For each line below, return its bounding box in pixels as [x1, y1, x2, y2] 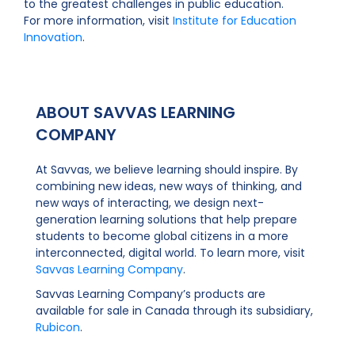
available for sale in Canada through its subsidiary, [36, 303, 313, 319]
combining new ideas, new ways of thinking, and [36, 178, 302, 194]
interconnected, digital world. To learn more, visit [36, 245, 305, 261]
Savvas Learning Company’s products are [36, 286, 265, 302]
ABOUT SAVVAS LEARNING [36, 101, 235, 124]
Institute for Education [173, 13, 296, 29]
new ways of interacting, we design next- [36, 195, 264, 211]
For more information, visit [24, 13, 173, 29]
